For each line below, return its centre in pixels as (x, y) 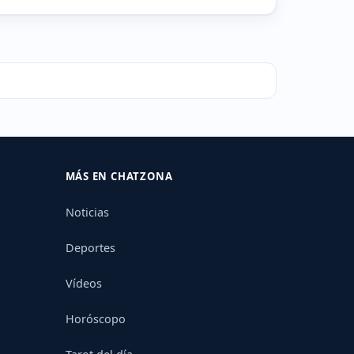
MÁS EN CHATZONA (119, 176)
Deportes (90, 247)
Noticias (87, 212)
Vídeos (83, 283)
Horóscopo (95, 318)
